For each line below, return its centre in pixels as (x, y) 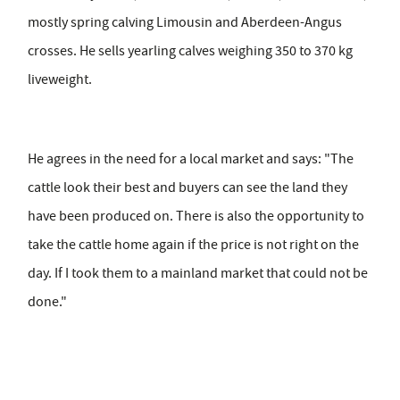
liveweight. (60, 80)
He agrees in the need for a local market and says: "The (191, 159)
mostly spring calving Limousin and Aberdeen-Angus (185, 23)
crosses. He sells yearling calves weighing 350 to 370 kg (190, 51)
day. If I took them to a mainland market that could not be (198, 274)
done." (47, 302)
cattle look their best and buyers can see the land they (187, 188)
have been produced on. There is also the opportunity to (196, 217)
